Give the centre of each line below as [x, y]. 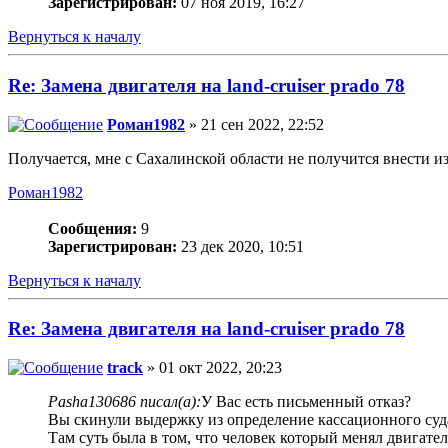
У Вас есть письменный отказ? [306, 402]
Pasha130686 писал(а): [124, 402]
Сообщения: [92, 228]
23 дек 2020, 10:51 [240, 246]
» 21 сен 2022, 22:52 [254, 124]
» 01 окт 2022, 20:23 [212, 368]
